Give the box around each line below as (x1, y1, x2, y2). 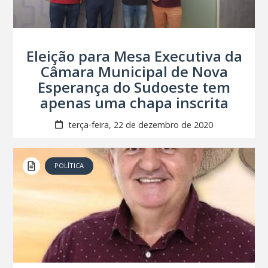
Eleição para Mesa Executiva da (26, 45, 242, 66)
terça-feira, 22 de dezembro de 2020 (65, 118, 213, 130)
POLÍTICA (54, 161, 84, 170)
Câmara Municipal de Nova (40, 61, 228, 81)
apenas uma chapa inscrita (39, 92, 229, 112)
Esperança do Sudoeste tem (38, 77, 230, 97)
